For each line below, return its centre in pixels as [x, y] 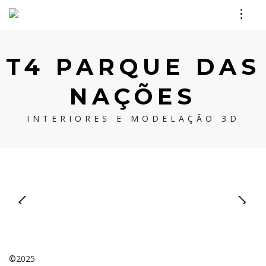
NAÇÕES [133, 96]
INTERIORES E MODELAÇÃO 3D [133, 118]
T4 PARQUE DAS [133, 67]
